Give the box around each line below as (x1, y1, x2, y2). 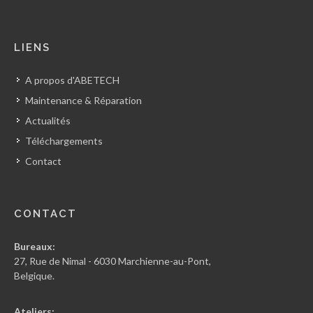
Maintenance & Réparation (25, 94, 142, 106)
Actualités (25, 114, 71, 126)
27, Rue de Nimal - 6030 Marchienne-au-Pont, (14, 254, 211, 267)
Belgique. (14, 269, 54, 282)
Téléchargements (25, 134, 103, 147)
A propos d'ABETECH (25, 73, 119, 86)
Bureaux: (14, 240, 55, 252)
